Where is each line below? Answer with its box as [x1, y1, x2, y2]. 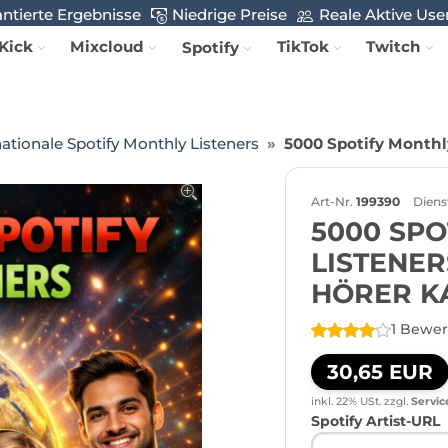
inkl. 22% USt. [311, 394, 381, 408]
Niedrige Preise [172, 5, 288, 25]
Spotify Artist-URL [311, 412, 440, 430]
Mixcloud [70, 36, 145, 56]
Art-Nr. [311, 194, 353, 209]
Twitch [366, 36, 422, 56]
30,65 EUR [327, 359, 433, 384]
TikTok [277, 36, 330, 56]
